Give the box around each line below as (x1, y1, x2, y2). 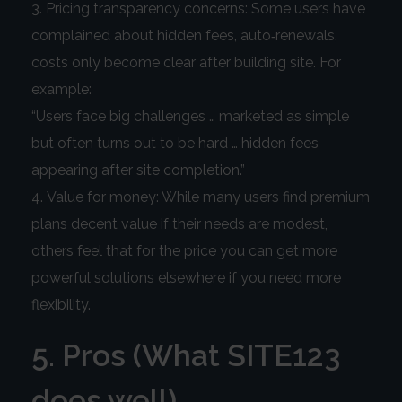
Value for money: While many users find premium (47, 188, 370, 206)
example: (31, 81, 92, 99)
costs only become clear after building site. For (31, 54, 341, 72)
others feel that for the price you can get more (31, 242, 337, 260)
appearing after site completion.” (31, 162, 245, 179)
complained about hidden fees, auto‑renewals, (31, 27, 337, 45)
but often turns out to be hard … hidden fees (31, 135, 319, 153)
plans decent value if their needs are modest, (31, 215, 328, 233)
